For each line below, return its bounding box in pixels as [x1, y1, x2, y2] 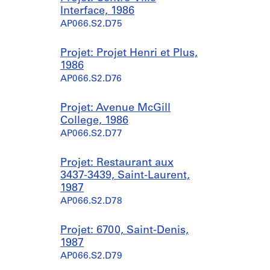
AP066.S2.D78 [60, 197, 122, 206]
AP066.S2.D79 [60, 252, 122, 261]
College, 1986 [60, 115, 128, 127]
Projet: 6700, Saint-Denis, [60, 225, 189, 236]
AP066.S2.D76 [60, 75, 122, 84]
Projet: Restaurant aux [60, 157, 174, 169]
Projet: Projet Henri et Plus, [60, 48, 198, 59]
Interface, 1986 [60, 5, 134, 17]
